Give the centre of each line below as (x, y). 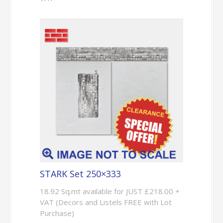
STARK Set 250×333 (80, 173)
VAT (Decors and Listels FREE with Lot (106, 202)
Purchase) (57, 213)
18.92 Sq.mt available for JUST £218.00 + (110, 191)
